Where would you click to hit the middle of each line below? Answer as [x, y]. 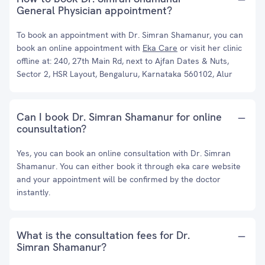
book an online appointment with [80, 48]
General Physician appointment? [94, 10]
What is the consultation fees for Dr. [103, 235]
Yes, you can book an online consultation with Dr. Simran [124, 153]
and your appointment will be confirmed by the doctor [119, 179]
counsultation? [51, 129]
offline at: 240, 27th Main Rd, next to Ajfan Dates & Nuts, [123, 61]
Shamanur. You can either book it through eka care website [129, 166]
